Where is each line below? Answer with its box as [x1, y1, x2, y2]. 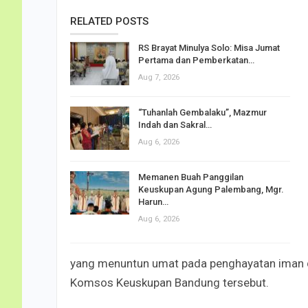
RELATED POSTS [70, 14, 148, 27]
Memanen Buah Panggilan [138, 171, 243, 182]
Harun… [138, 196, 168, 207]
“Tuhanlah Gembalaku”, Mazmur [138, 107, 267, 118]
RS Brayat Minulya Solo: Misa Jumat [138, 42, 280, 53]
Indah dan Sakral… [138, 119, 212, 130]
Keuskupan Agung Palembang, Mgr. [138, 184, 284, 195]
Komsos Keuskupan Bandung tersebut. [70, 275, 269, 289]
